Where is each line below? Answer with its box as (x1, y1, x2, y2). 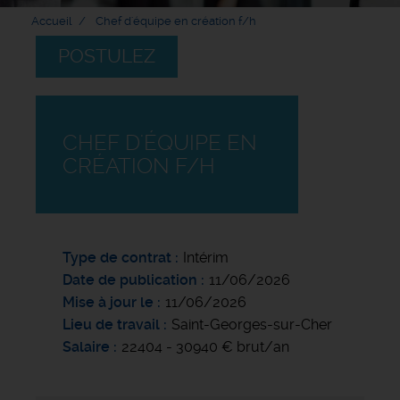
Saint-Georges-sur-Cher (171, 315, 332, 333)
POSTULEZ (58, 45, 155, 67)
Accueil (31, 13, 71, 28)
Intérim (183, 248, 229, 266)
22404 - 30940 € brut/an (121, 337, 289, 355)
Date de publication (62, 271, 201, 288)
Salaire (62, 337, 110, 355)
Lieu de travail (62, 315, 160, 333)
